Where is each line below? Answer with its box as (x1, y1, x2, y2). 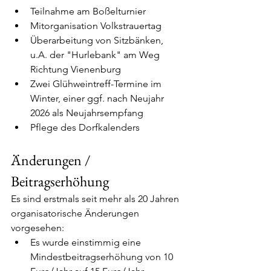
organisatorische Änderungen (11, 207, 142, 219)
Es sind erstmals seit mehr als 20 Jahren (11, 193, 181, 204)
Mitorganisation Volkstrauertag (30, 20, 162, 31)
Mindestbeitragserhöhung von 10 (30, 251, 175, 263)
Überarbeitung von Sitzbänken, (30, 34, 166, 46)
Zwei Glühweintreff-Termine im (30, 78, 164, 90)
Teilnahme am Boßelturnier (30, 5, 146, 17)
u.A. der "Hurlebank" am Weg (30, 49, 162, 60)
